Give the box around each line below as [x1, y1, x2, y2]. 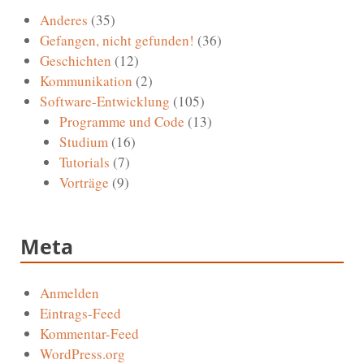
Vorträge [59, 172, 109, 192]
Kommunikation [40, 71, 132, 90]
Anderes [40, 10, 88, 29]
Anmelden [40, 283, 99, 302]
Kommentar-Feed [40, 323, 139, 343]
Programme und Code [59, 111, 184, 131]
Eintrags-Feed [40, 303, 121, 323]
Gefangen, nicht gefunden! [40, 30, 194, 50]
